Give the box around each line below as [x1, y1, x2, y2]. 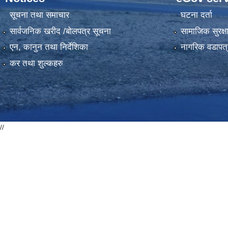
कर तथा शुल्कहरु [9, 58, 63, 68]
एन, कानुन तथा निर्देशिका [9, 42, 88, 52]
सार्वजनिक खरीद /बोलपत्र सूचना [9, 26, 111, 36]
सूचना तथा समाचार [9, 10, 69, 20]
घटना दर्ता [180, 10, 212, 20]
